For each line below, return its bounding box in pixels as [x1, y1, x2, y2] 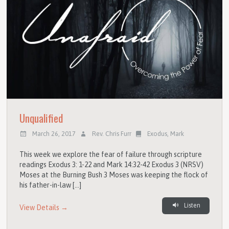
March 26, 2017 [32, 130, 76, 138]
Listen [182, 201, 200, 209]
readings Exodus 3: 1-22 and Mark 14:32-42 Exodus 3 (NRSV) [19, 160, 204, 169]
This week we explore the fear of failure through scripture [19, 150, 202, 158]
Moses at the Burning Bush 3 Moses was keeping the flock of [19, 170, 209, 179]
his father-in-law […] [19, 180, 82, 189]
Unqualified [19, 109, 63, 126]
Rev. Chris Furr [91, 130, 131, 138]
